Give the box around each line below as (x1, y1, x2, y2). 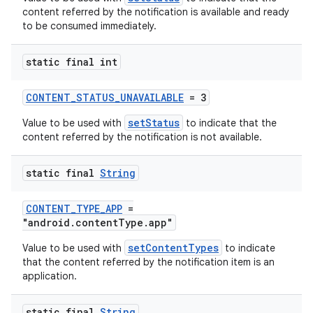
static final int (26, 55, 117, 68)
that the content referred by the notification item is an (22, 256, 275, 268)
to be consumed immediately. (22, 20, 156, 32)
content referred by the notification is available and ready (22, 6, 289, 18)
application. (22, 270, 77, 282)
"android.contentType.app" (22, 216, 173, 229)
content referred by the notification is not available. (22, 131, 262, 143)
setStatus (128, 116, 180, 129)
